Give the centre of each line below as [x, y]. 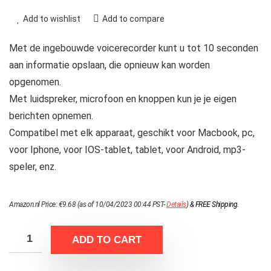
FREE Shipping [216, 204]
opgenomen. [35, 82]
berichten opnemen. [51, 116]
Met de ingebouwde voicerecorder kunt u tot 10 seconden [134, 48]
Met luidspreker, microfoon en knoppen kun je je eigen [123, 99]
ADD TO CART [107, 240]
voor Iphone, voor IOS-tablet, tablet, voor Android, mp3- [127, 149]
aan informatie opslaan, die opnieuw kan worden [109, 65]
